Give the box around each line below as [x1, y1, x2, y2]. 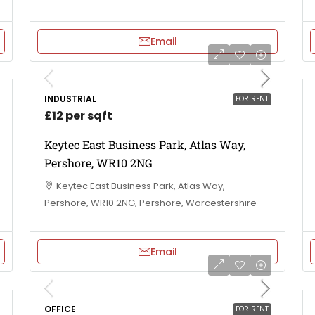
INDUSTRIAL [44, 92, 96, 105]
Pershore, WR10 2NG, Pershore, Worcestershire [44, 195, 257, 210]
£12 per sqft [44, 107, 112, 124]
